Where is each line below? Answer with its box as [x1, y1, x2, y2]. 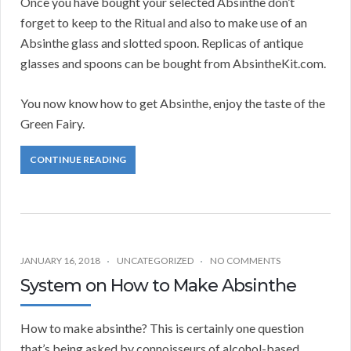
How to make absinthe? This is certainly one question [20, 320, 304, 336]
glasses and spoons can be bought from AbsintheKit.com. [20, 56, 326, 71]
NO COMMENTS [210, 255, 280, 267]
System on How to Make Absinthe [20, 275, 296, 297]
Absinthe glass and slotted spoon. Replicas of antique [20, 35, 303, 51]
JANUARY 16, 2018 [20, 255, 100, 267]
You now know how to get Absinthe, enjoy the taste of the [20, 96, 325, 111]
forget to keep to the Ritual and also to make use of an [20, 15, 307, 31]
